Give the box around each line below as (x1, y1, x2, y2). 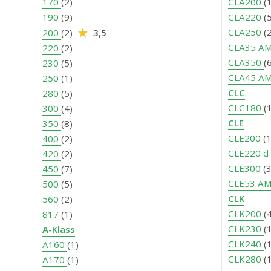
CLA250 (228, 26, 264, 39)
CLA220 (228, 11, 264, 24)
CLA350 (228, 56, 264, 69)
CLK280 (228, 253, 264, 266)
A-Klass (42, 223, 75, 236)
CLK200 (228, 207, 264, 220)
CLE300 (228, 162, 263, 175)
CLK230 (228, 223, 264, 235)
